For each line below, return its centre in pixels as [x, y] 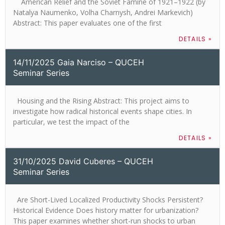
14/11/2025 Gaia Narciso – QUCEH [79, 62]
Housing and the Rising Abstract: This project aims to [101, 100]
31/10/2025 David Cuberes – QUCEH [83, 161]
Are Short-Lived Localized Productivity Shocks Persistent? [108, 199]
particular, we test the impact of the [71, 122]
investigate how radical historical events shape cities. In [102, 111]
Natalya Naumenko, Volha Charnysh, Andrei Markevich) [103, 12]
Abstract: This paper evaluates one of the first [87, 23]
